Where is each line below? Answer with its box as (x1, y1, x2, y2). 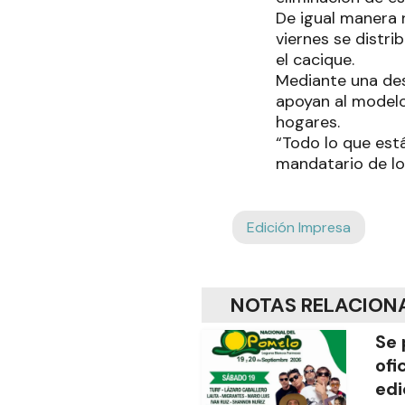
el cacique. (276, 49, 359, 71)
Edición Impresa (247, 218, 351, 238)
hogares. (276, 111, 344, 134)
